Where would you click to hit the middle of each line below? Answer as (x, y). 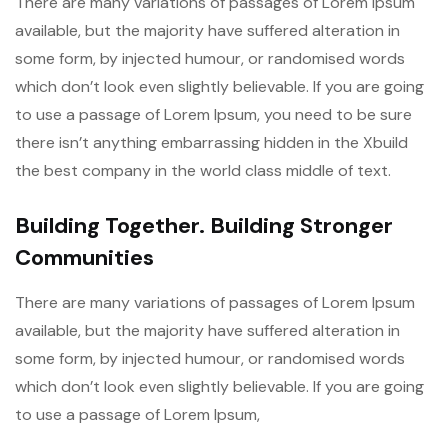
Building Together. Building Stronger (204, 225)
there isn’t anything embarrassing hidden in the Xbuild (211, 142)
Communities (84, 257)
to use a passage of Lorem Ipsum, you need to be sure (213, 114)
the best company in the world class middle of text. (203, 170)
